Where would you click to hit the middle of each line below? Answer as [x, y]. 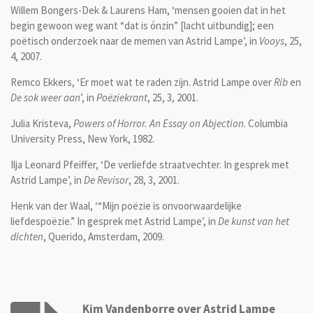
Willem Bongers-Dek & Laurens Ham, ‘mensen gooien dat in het [148, 10]
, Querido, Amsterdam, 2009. [104, 236]
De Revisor [106, 180]
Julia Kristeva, [42, 123]
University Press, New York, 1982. [82, 138]
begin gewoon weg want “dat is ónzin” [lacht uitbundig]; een [142, 25]
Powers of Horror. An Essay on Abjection [159, 123]
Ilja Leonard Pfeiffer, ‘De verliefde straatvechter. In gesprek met [150, 164]
